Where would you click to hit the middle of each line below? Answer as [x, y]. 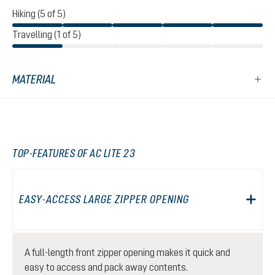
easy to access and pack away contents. [106, 267]
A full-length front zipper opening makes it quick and [127, 252]
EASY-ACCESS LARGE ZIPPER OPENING [104, 199]
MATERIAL [34, 79]
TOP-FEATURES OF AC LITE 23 [74, 153]
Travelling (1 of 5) [47, 34]
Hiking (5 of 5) [39, 14]
